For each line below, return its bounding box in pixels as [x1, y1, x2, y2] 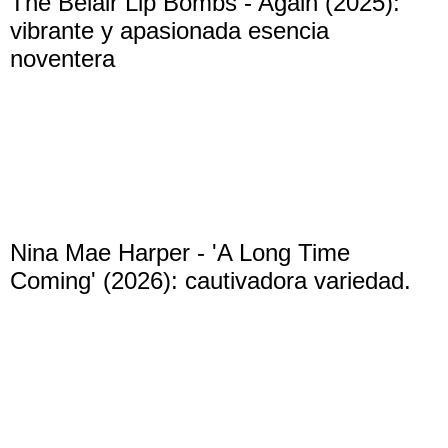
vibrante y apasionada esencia [10, 16, 329, 44]
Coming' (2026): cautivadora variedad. [10, 266, 411, 294]
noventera [10, 44, 115, 72]
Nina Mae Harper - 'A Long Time [10, 238, 350, 266]
